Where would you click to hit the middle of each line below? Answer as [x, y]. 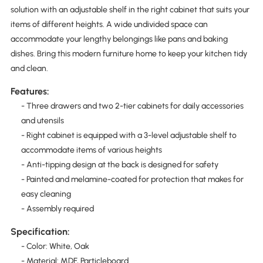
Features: [30, 91]
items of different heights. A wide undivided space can [109, 24]
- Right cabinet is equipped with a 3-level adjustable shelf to [129, 135]
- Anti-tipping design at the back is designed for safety [119, 164]
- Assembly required [57, 208]
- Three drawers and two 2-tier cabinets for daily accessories [132, 106]
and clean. [29, 68]
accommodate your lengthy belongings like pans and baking [119, 39]
